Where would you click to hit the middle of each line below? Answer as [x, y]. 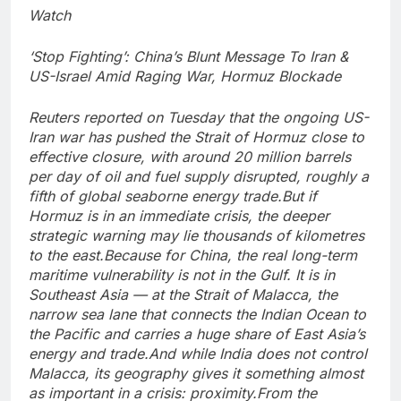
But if [299, 196]
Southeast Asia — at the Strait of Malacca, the [183, 295]
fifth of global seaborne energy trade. [155, 196]
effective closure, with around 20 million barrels [190, 157]
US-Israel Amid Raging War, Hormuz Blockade [185, 77]
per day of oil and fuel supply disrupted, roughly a [199, 177]
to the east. [66, 256]
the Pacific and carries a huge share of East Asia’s [197, 334]
